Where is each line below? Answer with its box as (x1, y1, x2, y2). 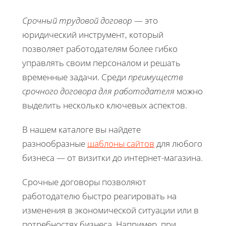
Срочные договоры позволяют (22, 176, 146, 188)
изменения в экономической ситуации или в (22, 204, 199, 216)
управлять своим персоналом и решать (22, 56, 181, 69)
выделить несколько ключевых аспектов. (22, 99, 187, 111)
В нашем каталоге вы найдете (22, 123, 141, 135)
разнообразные (22, 137, 87, 149)
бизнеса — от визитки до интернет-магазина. (22, 151, 203, 163)
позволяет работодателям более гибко (22, 42, 178, 54)
